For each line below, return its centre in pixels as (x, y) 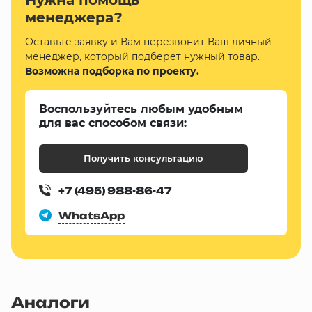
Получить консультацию (143, 158)
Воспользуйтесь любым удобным (141, 109)
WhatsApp (92, 216)
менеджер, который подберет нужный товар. (142, 56)
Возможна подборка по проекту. (112, 71)
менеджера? (74, 17)
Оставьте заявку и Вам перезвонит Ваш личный (148, 42)
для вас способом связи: (113, 123)
